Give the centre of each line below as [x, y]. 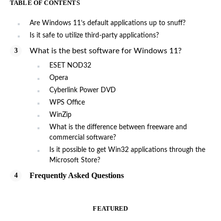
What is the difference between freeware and [118, 127]
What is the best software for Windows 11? [106, 51]
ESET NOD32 [70, 65]
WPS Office [67, 102]
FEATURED [110, 208]
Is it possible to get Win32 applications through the [127, 150]
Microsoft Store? [75, 160]
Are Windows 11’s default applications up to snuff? [108, 23]
